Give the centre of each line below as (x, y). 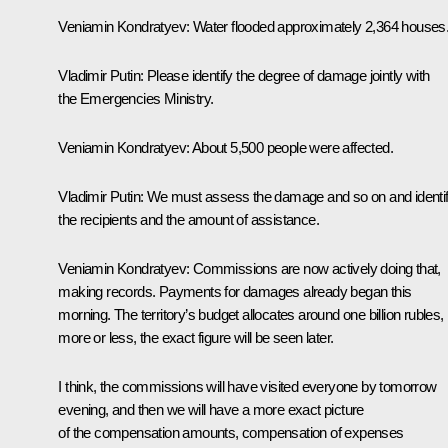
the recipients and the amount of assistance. (188, 219)
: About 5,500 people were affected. (289, 147)
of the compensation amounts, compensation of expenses (231, 432)
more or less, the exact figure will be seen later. (196, 337)
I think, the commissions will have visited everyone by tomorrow (247, 386)
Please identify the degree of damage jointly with (286, 75)
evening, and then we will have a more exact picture (211, 409)
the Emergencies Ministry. (136, 98)
